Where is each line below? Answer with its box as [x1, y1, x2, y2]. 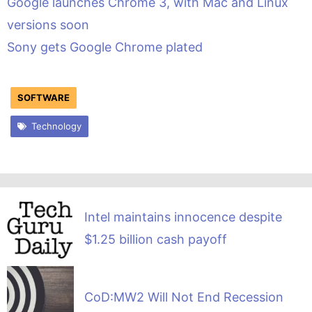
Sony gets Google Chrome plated [7, 39, 203, 54]
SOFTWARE [17, 91, 70, 103]
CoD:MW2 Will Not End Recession [84, 290, 283, 305]
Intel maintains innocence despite [84, 209, 282, 224]
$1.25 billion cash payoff [84, 231, 227, 247]
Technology [31, 120, 81, 132]
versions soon [7, 17, 89, 32]
